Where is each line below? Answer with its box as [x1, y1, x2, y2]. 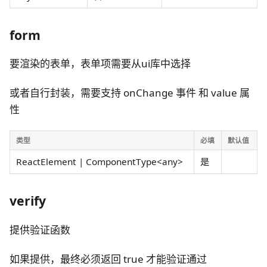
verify [10, 192, 46, 210]
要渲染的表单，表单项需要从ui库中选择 [10, 56, 191, 70]
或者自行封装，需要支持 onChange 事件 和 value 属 [10, 86, 250, 100]
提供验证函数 [10, 222, 70, 237]
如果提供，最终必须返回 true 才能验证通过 [10, 252, 207, 266]
